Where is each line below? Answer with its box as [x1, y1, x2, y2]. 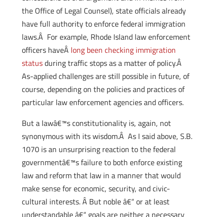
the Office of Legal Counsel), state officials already [21, 5, 186, 16]
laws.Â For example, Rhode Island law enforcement [21, 31, 190, 43]
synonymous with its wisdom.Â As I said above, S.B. [21, 130, 192, 142]
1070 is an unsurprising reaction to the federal [21, 143, 176, 155]
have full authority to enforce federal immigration [21, 18, 186, 30]
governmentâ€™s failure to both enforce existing [21, 156, 182, 168]
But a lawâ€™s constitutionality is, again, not [21, 117, 171, 129]
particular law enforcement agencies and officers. [21, 96, 184, 108]
